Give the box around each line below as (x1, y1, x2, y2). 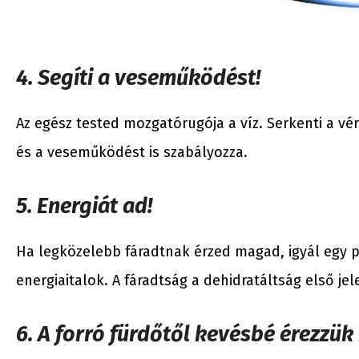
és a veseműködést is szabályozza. (16, 143, 248, 161)
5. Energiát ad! (16, 192, 152, 219)
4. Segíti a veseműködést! (16, 64, 260, 91)
